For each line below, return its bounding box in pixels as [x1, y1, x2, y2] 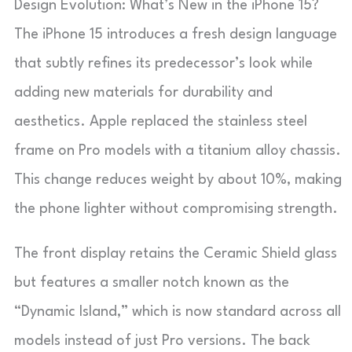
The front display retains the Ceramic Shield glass [14, 246, 337, 261]
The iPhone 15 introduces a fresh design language [14, 27, 337, 42]
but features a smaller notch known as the [14, 275, 289, 290]
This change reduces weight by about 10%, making [14, 172, 342, 187]
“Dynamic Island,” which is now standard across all [14, 304, 341, 319]
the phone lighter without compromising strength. [14, 201, 338, 216]
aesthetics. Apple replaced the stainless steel [14, 114, 307, 129]
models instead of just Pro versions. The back [14, 333, 310, 348]
